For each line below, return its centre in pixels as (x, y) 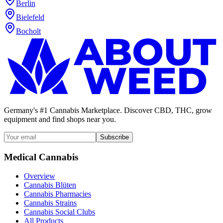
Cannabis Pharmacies (57, 194)
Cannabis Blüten (50, 185)
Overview (40, 176)
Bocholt (28, 31)
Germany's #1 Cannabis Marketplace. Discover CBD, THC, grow (108, 110)
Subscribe (114, 137)
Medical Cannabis (41, 157)
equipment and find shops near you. (60, 119)
